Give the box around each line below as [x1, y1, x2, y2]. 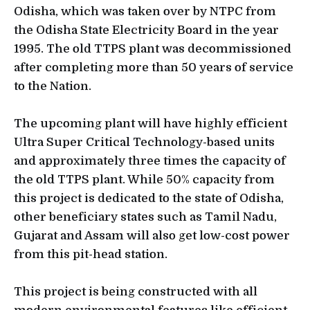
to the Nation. [14, 79, 91, 93]
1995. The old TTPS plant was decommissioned [14, 42, 291, 55]
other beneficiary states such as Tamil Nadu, [14, 210, 277, 224]
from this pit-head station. [14, 247, 167, 261]
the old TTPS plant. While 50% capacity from [14, 172, 275, 186]
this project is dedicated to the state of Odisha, [14, 191, 284, 205]
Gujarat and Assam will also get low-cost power [14, 228, 290, 242]
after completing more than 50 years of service [14, 60, 293, 74]
